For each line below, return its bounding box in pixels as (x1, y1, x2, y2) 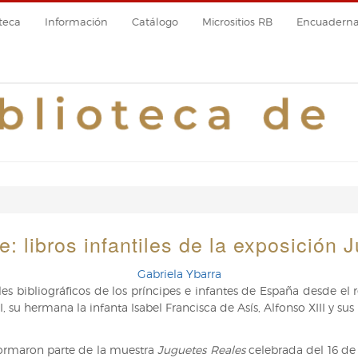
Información (44, 16, 108, 28)
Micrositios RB (201, 16, 272, 28)
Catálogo (131, 16, 178, 28)
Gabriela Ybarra (137, 267, 221, 281)
